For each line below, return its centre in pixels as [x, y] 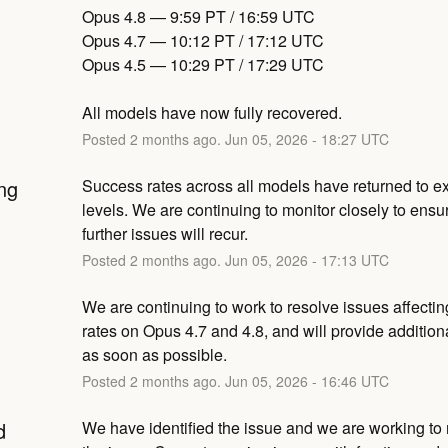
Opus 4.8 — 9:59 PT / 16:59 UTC [198, 16]
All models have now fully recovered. [211, 112]
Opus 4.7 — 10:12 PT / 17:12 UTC [202, 40]
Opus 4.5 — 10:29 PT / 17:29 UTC [202, 64]
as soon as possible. [154, 354]
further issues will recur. [164, 233]
